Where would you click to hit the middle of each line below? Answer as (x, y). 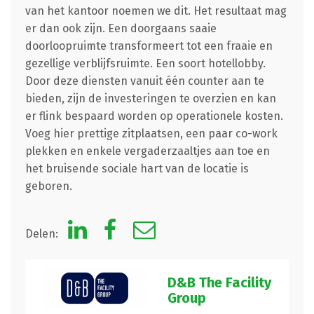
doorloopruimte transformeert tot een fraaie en (149, 46)
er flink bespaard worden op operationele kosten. (154, 116)
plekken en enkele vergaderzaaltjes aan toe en (147, 151)
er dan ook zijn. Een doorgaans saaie (121, 29)
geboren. (48, 186)
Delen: (43, 234)
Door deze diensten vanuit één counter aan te (144, 81)
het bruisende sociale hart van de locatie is (137, 169)
